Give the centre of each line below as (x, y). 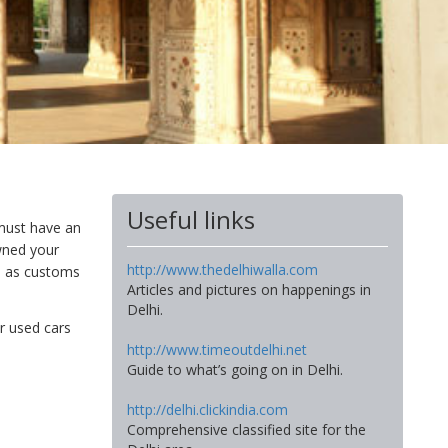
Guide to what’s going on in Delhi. (234, 369)
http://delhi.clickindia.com (207, 409)
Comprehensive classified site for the (246, 429)
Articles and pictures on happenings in (248, 289)
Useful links (190, 219)
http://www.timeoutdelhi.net (216, 349)
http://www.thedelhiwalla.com (222, 269)
